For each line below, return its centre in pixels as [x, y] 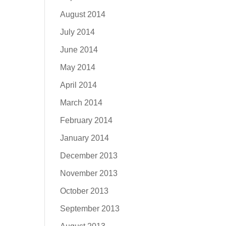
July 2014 [78, 32]
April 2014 [79, 85]
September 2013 [90, 209]
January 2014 [85, 138]
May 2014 [78, 67]
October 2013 [84, 191]
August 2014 [83, 14]
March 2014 [81, 103]
